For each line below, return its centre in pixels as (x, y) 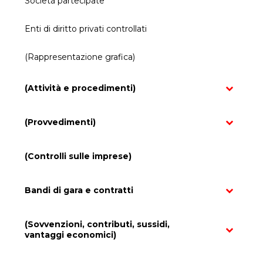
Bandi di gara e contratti (79, 190)
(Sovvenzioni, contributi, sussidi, (97, 224)
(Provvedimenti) (60, 122)
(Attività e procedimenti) (80, 88)
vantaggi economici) (71, 235)
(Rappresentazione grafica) (80, 57)
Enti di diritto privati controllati (86, 28)
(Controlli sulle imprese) (78, 156)
